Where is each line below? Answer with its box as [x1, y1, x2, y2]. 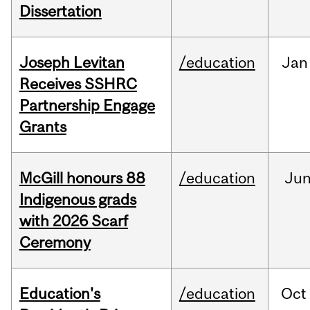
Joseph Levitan [19, 53, 125, 72]
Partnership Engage [19, 96, 155, 115]
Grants [19, 118, 66, 136]
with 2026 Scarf [19, 212, 128, 230]
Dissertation [19, 2, 102, 21]
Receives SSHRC [19, 75, 137, 93]
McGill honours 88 [19, 169, 145, 188]
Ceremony [19, 233, 91, 252]
